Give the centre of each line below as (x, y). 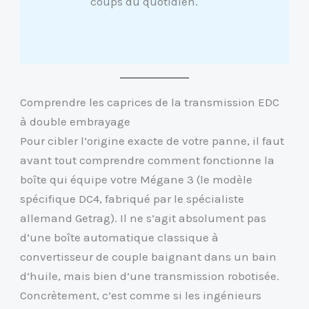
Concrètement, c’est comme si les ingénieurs (141, 296)
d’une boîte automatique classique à (120, 238)
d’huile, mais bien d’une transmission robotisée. (150, 276)
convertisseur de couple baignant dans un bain (149, 257)
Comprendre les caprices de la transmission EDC (150, 102)
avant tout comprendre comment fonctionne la (148, 160)
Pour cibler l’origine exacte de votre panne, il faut (152, 141)
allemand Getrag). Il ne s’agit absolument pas (143, 218)
